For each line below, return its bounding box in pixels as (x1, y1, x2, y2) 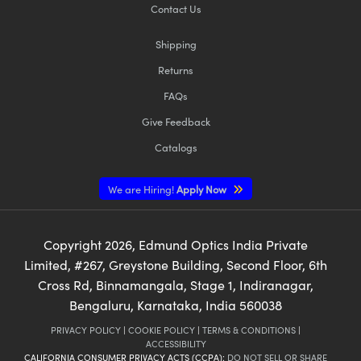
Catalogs (154, 139, 197, 154)
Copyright (44, 235, 105, 253)
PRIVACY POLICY (51, 323, 121, 336)
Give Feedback (141, 114, 210, 128)
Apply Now (174, 181, 229, 196)
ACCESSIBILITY (145, 337, 206, 350)
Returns (158, 62, 193, 77)
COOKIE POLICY (128, 323, 195, 336)
